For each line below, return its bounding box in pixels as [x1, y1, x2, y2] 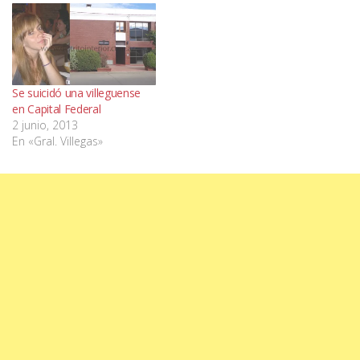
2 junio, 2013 [12, 117, 78, 133]
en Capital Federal [12, 101, 101, 117]
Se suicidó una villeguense [12, 85, 141, 101]
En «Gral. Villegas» [12, 133, 103, 149]
